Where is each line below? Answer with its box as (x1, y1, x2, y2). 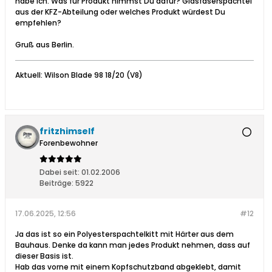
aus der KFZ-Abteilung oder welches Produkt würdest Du (15, 7, 225, 18)
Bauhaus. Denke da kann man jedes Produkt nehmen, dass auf (15, 240, 250, 251)
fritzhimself (39, 125, 95, 138)
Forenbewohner (39, 138, 98, 149)
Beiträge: (39, 178, 73, 189)
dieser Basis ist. (15, 251, 73, 262)
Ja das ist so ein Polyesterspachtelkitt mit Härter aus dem (15, 229, 234, 240)
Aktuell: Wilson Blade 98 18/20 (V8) (15, 70, 143, 81)
